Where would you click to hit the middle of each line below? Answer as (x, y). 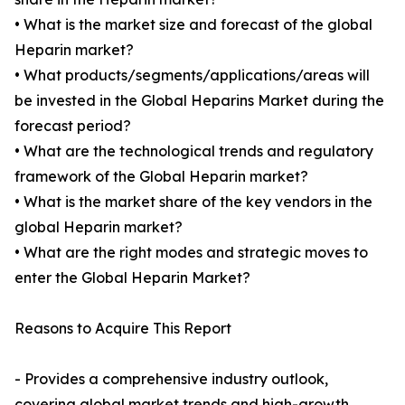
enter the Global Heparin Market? (132, 278)
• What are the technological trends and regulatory (194, 151)
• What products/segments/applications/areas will (192, 75)
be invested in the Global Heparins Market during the (199, 101)
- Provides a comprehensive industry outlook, (171, 379)
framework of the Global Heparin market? (161, 177)
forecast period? (73, 126)
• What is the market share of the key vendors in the (193, 202)
